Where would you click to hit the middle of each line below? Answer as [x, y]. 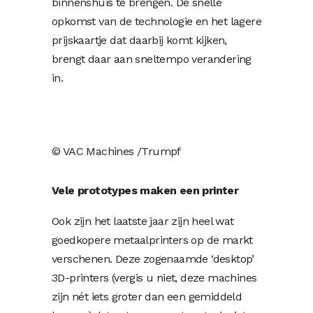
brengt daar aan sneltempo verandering [152, 59]
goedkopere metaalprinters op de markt [152, 240]
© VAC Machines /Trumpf [116, 151]
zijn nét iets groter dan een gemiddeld [147, 296]
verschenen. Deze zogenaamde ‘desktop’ [153, 259]
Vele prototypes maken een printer [145, 190]
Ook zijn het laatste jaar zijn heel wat [143, 221]
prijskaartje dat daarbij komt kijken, [139, 40]
